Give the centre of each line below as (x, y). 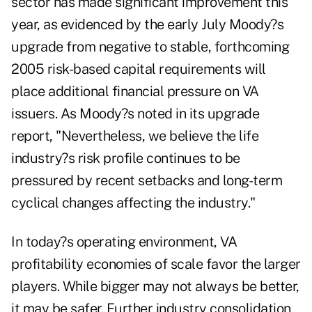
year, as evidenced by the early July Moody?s (147, 25)
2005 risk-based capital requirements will (139, 69)
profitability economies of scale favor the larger (156, 264)
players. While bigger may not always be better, (155, 287)
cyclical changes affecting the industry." (133, 203)
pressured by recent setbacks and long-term (147, 181)
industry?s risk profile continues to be (126, 158)
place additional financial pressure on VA (135, 92)
